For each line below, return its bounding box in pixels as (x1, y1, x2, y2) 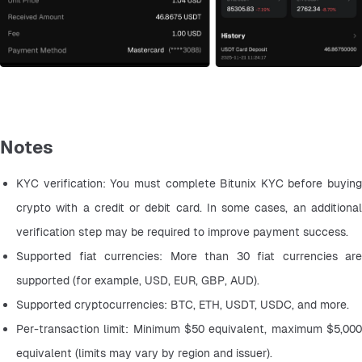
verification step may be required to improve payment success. (16, 224, 348, 239)
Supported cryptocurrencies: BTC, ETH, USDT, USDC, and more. (16, 297, 349, 312)
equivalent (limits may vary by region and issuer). (16, 345, 272, 360)
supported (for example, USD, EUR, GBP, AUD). (16, 272, 259, 288)
